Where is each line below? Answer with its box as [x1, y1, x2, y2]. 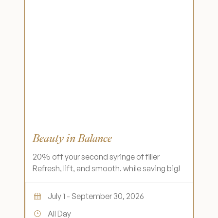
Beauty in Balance [33, 133, 112, 144]
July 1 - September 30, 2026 [48, 191, 144, 201]
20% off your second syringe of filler [33, 152, 160, 162]
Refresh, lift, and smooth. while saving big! [33, 163, 180, 173]
